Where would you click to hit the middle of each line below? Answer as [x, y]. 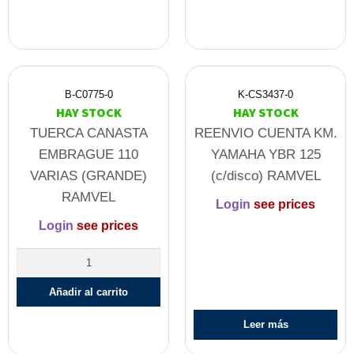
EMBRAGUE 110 [88, 155]
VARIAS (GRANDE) [88, 176]
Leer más [265, 325]
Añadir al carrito [88, 292]
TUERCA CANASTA [88, 134]
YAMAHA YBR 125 [265, 155]
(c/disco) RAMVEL [265, 176]
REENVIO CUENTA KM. [265, 134]
